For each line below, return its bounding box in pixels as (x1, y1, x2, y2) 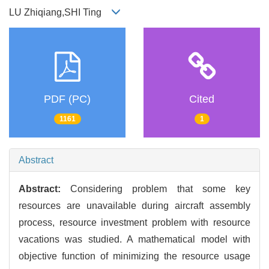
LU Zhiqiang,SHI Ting (9, 7, 111, 18)
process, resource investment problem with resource (19, 217, 250, 228)
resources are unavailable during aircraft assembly (19, 201, 250, 211)
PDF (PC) (44, 93, 91, 106)
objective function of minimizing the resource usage (19, 251, 250, 262)
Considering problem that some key (70, 184, 251, 195)
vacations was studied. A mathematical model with (19, 234, 250, 245)
